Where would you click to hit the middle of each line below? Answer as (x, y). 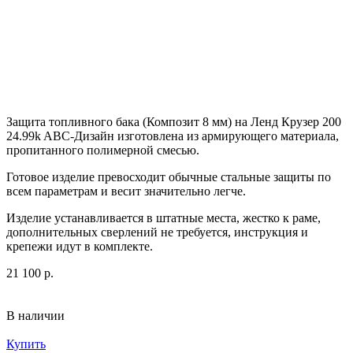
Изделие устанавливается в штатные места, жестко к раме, (163, 217)
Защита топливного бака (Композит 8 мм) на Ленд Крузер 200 (174, 121)
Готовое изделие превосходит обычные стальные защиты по (169, 176)
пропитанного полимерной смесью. (103, 150)
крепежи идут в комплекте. (81, 246)
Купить (26, 344)
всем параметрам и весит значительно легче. (126, 191)
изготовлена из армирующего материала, (227, 136)
